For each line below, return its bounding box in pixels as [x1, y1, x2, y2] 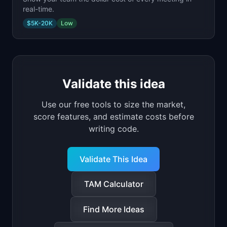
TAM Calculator [84, 179, 143, 189]
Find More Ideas [83, 204, 144, 214]
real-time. [23, 5, 54, 13]
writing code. [88, 124, 139, 134]
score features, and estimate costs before [33, 111, 194, 122]
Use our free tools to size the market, [42, 99, 185, 109]
